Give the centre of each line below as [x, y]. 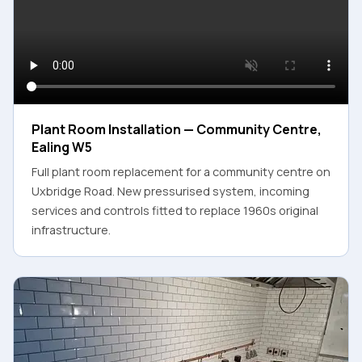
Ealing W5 [62, 147]
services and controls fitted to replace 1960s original [175, 210]
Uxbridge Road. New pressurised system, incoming [170, 191]
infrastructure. [71, 229]
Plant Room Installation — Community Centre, [177, 129]
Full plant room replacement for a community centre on [181, 171]
